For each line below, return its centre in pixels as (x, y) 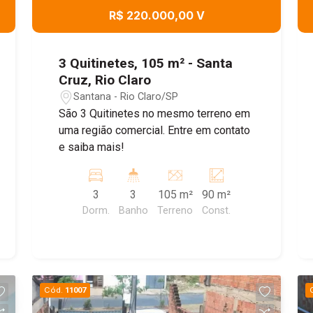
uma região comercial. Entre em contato (155, 130)
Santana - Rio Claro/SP (126, 97)
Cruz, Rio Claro (105, 80)
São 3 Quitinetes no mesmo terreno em (155, 113)
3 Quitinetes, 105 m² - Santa (146, 63)
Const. (217, 210)
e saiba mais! (92, 147)
